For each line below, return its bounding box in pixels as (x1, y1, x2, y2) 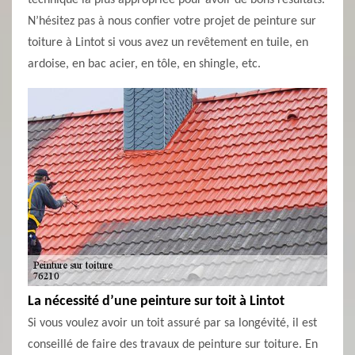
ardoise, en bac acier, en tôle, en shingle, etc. (28, 58, 261, 71)
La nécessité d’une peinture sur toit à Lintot (28, 294, 284, 309)
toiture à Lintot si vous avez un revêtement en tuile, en (28, 36, 308, 49)
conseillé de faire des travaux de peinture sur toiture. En (28, 338, 318, 351)
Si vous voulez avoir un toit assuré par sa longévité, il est (28, 317, 317, 330)
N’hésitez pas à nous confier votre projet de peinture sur (28, 15, 316, 28)
